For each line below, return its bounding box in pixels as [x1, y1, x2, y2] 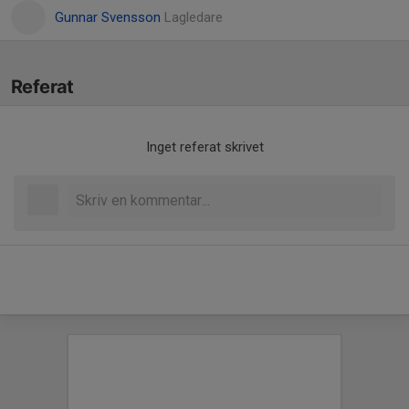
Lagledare [164, 9, 223, 26]
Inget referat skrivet [145, 139, 264, 155]
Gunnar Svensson [55, 9, 164, 26]
